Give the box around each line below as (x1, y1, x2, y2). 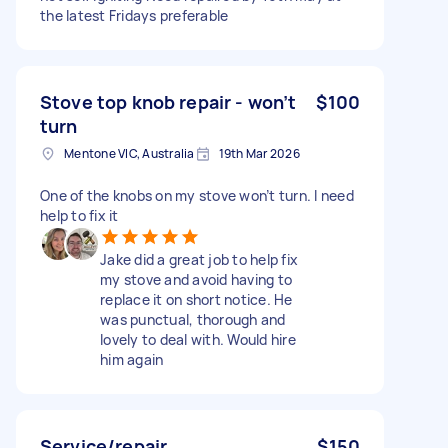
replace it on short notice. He (100, 289, 293, 309)
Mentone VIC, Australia (64, 144, 195, 162)
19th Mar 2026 (218, 144, 300, 162)
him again (100, 349, 164, 369)
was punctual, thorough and (100, 309, 286, 329)
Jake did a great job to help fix (100, 249, 298, 269)
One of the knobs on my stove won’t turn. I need (40, 185, 354, 205)
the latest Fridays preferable (40, 5, 229, 25)
